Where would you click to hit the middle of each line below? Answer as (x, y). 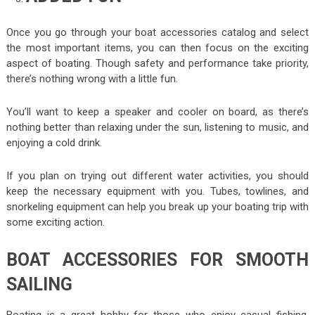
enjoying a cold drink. (54, 143)
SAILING (39, 285)
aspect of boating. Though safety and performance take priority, (157, 64)
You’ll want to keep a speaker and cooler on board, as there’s (157, 112)
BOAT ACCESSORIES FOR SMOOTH (157, 260)
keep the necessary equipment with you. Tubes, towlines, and (157, 192)
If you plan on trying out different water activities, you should (157, 176)
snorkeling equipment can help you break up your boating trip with (157, 207)
